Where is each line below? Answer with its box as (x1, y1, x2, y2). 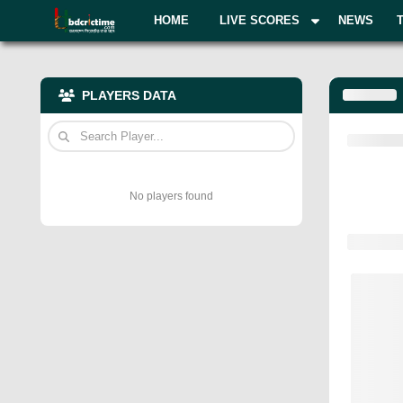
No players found (130, 190, 213, 202)
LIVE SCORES (219, 13, 300, 27)
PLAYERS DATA (81, 88, 176, 103)
